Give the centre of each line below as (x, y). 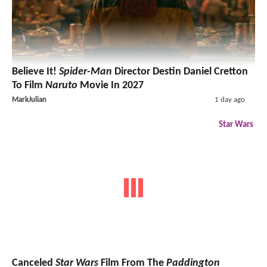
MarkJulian (29, 100)
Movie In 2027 (111, 85)
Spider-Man (86, 72)
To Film (29, 85)
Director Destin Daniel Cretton (180, 72)
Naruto (61, 85)
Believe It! (35, 72)
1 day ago (229, 100)
